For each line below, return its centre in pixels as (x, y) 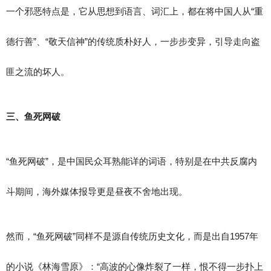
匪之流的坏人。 (38, 72)
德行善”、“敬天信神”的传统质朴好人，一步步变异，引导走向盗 (133, 41)
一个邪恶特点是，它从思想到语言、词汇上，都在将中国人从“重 (135, 11)
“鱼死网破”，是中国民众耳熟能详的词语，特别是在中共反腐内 (132, 161)
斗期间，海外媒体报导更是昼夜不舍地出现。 (97, 191)
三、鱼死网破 (33, 116)
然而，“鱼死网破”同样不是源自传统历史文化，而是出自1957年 (132, 236)
